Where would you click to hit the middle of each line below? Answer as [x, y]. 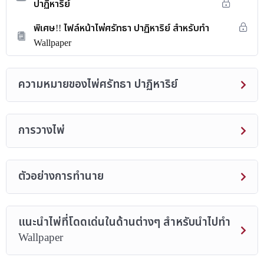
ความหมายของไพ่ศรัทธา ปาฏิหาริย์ [98, 85]
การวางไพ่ [42, 131]
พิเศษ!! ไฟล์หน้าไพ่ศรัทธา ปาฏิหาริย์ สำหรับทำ [121, 28]
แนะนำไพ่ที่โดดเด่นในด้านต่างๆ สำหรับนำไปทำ [124, 222]
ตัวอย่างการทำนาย [61, 176]
